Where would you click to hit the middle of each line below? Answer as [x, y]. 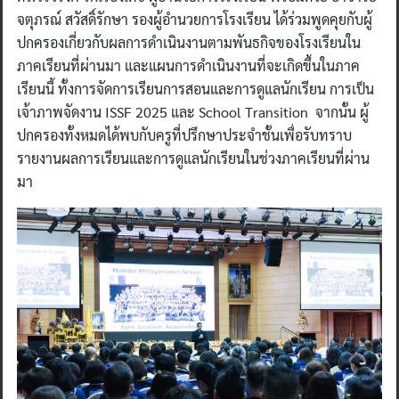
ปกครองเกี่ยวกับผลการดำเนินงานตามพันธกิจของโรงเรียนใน [189, 42]
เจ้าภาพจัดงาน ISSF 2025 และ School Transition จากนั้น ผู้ [193, 112]
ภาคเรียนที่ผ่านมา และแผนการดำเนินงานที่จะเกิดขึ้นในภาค [188, 65]
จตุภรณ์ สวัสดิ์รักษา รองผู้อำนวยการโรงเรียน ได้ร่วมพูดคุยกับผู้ [195, 19]
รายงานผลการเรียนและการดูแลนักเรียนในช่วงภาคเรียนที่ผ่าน [193, 158]
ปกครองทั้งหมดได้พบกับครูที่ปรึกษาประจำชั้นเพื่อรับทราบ [184, 135]
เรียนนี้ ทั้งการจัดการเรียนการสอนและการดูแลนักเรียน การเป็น [195, 89]
